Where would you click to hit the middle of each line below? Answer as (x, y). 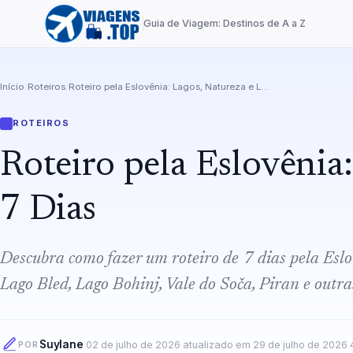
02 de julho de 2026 (133, 344)
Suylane (61, 345)
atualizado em (217, 344)
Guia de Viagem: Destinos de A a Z (225, 23)
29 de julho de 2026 (300, 344)
